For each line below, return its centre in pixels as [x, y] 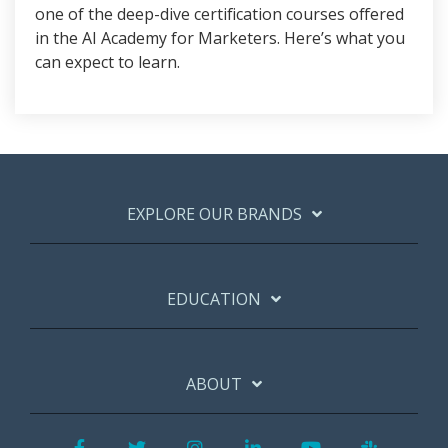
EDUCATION [214, 299]
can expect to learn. [107, 62]
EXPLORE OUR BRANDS [214, 214]
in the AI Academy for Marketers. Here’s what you [220, 38]
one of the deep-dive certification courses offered [219, 14]
